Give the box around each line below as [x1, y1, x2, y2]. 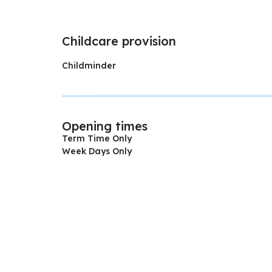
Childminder [62, 60, 116, 71]
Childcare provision [62, 33, 176, 49]
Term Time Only [62, 133, 132, 144]
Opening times [62, 118, 148, 134]
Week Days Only [62, 146, 132, 157]
